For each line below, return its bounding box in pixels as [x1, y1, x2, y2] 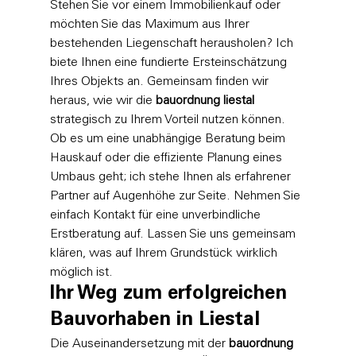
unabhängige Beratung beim [132, 132, 288, 145]
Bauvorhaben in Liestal [49, 311, 260, 331]
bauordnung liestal [155, 94, 254, 107]
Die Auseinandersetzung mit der [49, 337, 229, 350]
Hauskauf [49, 151, 102, 164]
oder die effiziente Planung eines [101, 151, 285, 164]
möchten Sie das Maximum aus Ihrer [49, 17, 253, 31]
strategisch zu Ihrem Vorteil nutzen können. [49, 113, 288, 126]
